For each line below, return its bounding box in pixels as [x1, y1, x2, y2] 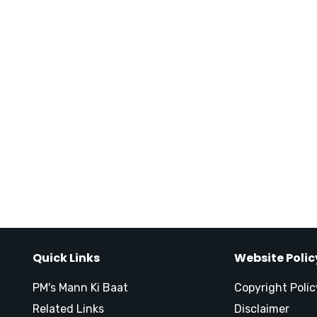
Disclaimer [234, 302, 289, 316]
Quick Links [33, 250, 100, 266]
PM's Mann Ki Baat [33, 281, 128, 294]
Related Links [33, 302, 104, 316]
